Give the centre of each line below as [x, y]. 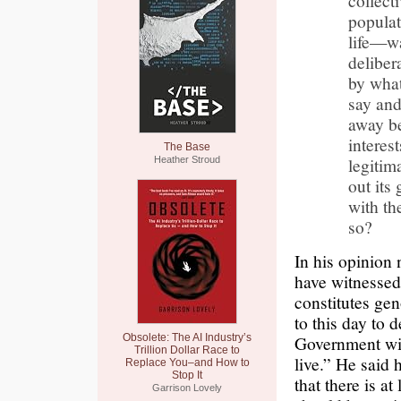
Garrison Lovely [187, 388]
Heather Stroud [187, 159]
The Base [187, 147]
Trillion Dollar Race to [187, 350]
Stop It [187, 375]
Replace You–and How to [187, 363]
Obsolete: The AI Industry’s [187, 337]
